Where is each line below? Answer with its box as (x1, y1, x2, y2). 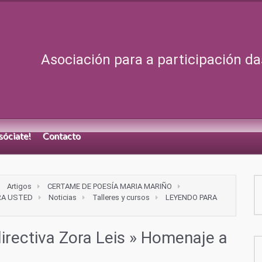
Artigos (7, 182, 32, 191)
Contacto (43, 130, 81, 141)
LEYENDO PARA (166, 193, 217, 202)
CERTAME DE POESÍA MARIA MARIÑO (47, 182, 172, 191)
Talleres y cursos (92, 193, 150, 202)
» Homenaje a (125, 228, 227, 248)
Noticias (49, 193, 77, 202)
